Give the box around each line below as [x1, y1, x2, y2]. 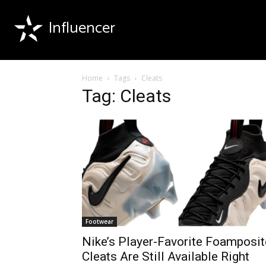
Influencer [49, 15, 115, 41]
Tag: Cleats [82, 85, 171, 106]
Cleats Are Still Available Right [82, 249, 249, 264]
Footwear [85, 217, 113, 226]
